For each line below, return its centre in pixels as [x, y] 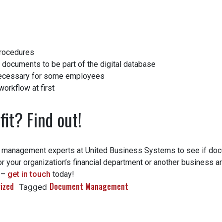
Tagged [30, 187]
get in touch [25, 174]
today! [59, 174]
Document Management [85, 187]
